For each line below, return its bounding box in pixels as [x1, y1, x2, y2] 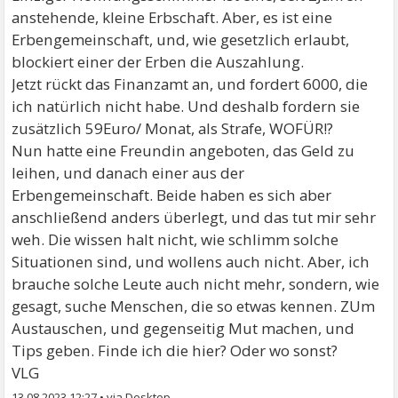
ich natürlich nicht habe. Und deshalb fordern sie [12, 96, 361, 116]
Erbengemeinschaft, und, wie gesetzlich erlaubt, [12, 29, 350, 50]
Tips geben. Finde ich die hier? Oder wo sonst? [12, 340, 338, 361]
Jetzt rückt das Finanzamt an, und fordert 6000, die [12, 74, 369, 94]
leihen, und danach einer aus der [12, 163, 245, 183]
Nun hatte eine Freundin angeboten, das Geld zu [12, 140, 355, 161]
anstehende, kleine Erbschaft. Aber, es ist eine [12, 7, 333, 28]
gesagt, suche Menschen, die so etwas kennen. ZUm [12, 296, 376, 316]
